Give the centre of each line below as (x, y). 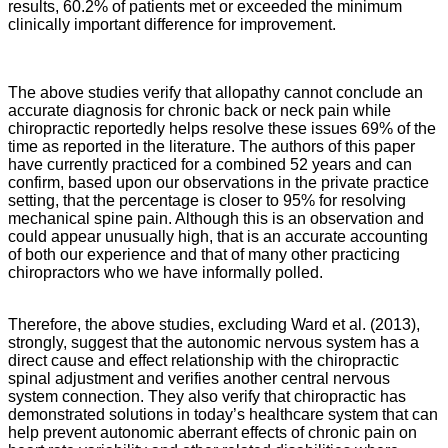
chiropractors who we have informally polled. (165, 272)
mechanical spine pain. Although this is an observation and (216, 218)
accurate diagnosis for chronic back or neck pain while (199, 110)
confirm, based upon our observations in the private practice (218, 182)
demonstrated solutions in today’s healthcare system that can (223, 414)
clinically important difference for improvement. (172, 24)
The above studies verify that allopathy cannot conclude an (215, 92)
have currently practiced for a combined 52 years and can (210, 164)
